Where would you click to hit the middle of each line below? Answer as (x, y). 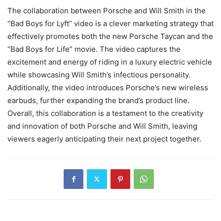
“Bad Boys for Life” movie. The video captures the (94, 49)
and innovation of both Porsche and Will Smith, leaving (102, 126)
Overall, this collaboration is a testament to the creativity (105, 113)
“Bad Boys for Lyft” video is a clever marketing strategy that (110, 23)
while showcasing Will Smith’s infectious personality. (99, 74)
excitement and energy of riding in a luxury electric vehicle (110, 62)
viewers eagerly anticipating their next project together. (104, 139)
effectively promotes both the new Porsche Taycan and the (110, 36)
